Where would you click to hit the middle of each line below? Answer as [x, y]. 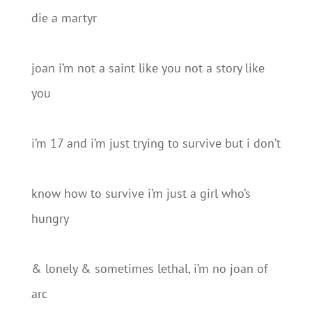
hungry [50, 218]
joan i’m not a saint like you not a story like [148, 68]
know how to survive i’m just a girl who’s [141, 193]
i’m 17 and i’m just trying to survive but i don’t [156, 143]
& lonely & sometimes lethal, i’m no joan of [149, 268]
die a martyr [64, 18]
